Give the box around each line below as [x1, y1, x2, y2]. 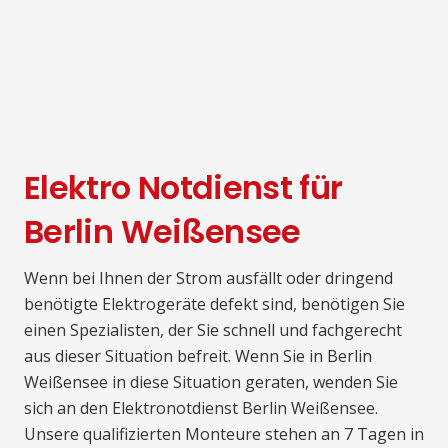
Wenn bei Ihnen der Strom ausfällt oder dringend [24, 266, 393, 289]
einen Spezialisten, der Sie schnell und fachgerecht [24, 318, 402, 341]
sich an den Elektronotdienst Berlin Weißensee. [24, 396, 378, 419]
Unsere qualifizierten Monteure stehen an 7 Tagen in [24, 422, 424, 445]
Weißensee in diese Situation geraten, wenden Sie [24, 370, 398, 393]
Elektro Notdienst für [24, 164, 343, 210]
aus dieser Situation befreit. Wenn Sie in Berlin [24, 344, 372, 367]
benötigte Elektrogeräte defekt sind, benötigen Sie [24, 292, 405, 315]
